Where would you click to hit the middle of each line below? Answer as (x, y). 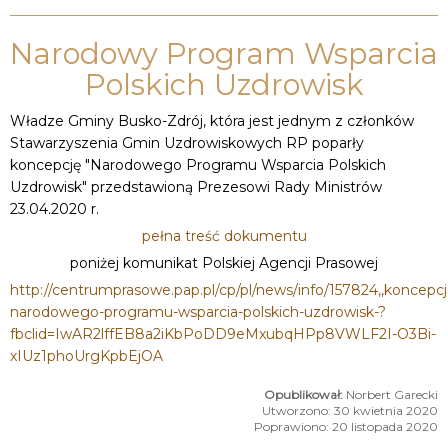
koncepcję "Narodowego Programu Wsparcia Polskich (198, 164)
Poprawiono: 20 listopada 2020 (346, 426)
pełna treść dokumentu (224, 235)
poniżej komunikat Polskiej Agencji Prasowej (224, 262)
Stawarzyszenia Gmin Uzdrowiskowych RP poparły (187, 142)
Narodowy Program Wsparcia (224, 53)
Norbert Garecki (392, 394)
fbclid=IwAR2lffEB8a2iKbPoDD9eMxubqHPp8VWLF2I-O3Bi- (223, 333)
